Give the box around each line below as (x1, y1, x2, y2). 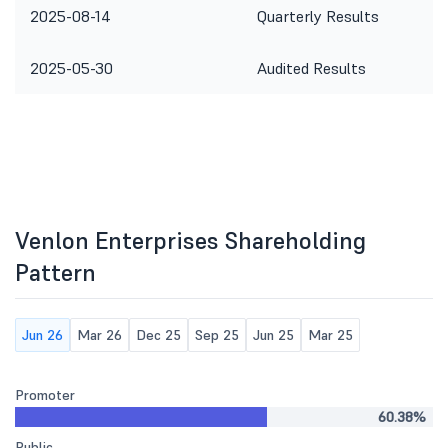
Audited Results (257, 58, 366, 78)
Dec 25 (136, 326, 181, 344)
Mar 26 (77, 326, 122, 344)
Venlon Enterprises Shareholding (15, 225, 366, 256)
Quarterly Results (257, 6, 379, 26)
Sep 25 (195, 326, 239, 344)
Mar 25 (308, 326, 353, 344)
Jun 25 (253, 326, 294, 344)
